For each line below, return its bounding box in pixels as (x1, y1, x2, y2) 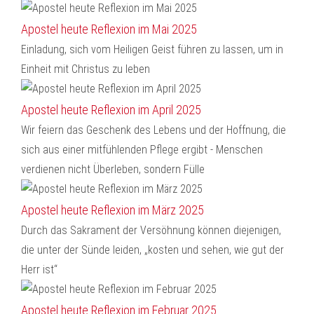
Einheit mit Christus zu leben (21, 62, 150, 76)
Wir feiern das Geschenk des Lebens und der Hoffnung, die (21, 123, 286, 137)
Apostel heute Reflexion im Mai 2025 (21, 22, 197, 36)
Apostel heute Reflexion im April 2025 (21, 102, 201, 117)
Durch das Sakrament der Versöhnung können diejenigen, (21, 224, 281, 237)
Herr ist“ (21, 263, 57, 276)
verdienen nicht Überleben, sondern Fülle (21, 163, 205, 176)
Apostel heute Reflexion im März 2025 (21, 203, 204, 217)
